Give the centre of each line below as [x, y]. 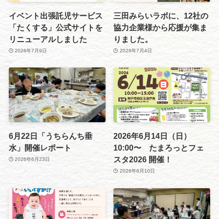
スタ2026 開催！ [143, 159]
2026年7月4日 [136, 51]
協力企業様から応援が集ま [161, 27]
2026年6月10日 [137, 171]
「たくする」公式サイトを [55, 27]
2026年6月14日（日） [153, 136]
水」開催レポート [40, 147]
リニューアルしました [48, 39]
